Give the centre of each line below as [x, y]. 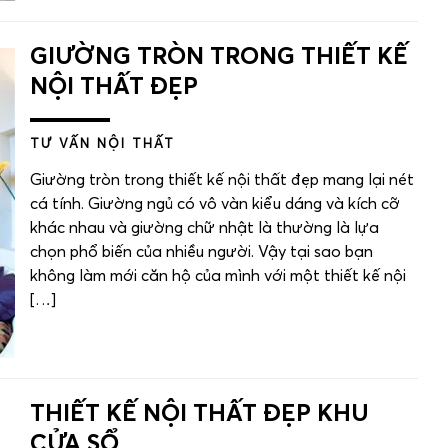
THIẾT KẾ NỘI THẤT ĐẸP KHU [199, 414]
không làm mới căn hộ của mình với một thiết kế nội [218, 276]
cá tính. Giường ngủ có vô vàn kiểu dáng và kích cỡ [215, 204]
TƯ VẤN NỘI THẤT [102, 144]
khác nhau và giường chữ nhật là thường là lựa [204, 228]
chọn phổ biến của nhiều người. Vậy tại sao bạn [201, 252]
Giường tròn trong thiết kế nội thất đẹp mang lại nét [222, 180]
